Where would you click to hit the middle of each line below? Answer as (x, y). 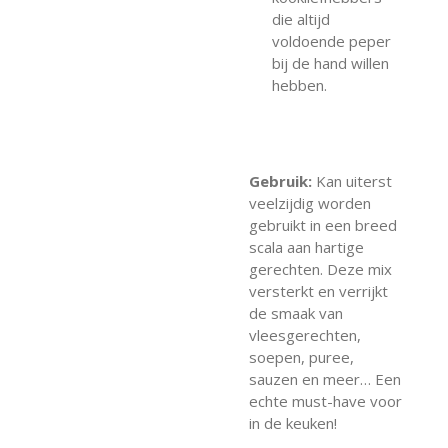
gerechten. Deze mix (320, 269)
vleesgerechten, (305, 335)
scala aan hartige (306, 247)
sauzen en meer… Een (325, 379)
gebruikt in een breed (323, 225)
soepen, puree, (301, 357)
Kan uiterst (352, 181)
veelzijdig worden (310, 203)
